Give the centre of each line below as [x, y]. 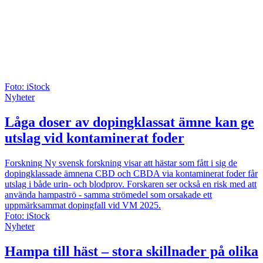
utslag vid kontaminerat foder [95, 138]
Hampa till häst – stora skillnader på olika [131, 251]
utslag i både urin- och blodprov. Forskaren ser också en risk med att [131, 184]
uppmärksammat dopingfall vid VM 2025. [83, 205]
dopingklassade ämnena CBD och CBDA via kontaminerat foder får [131, 173]
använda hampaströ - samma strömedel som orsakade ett [108, 194]
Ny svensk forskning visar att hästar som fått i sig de [140, 163]
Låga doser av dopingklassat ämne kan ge [129, 122]
